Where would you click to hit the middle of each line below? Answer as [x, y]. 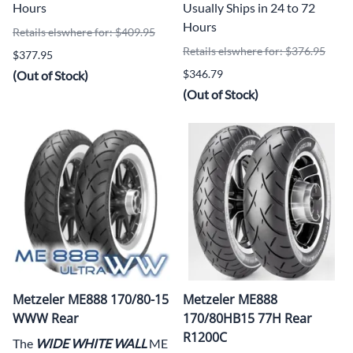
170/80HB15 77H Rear [247, 318]
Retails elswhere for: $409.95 [84, 32]
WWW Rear [46, 318]
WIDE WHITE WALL [91, 343]
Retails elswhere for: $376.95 [254, 50]
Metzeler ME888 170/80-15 [91, 299]
